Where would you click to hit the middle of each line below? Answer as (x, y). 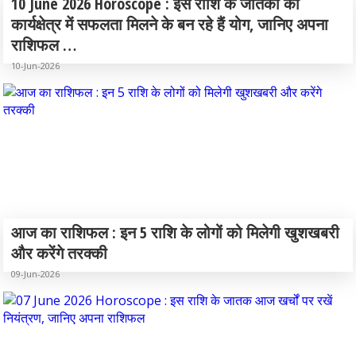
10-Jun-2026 (35, 66)
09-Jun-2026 (35, 274)
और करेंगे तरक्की (59, 253)
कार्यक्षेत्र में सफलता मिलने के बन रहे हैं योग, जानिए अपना (170, 24)
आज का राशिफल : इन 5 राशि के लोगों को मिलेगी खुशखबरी (175, 232)
